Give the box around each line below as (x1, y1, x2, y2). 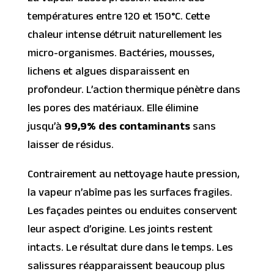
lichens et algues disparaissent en (27, 63, 190, 83)
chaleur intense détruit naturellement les (27, 26, 222, 46)
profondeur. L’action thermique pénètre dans (27, 81, 240, 101)
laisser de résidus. (27, 136, 114, 156)
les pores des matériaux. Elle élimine (27, 100, 198, 119)
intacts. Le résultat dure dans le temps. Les (27, 239, 233, 259)
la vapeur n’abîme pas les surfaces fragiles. (27, 184, 232, 204)
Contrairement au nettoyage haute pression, (27, 166, 240, 185)
